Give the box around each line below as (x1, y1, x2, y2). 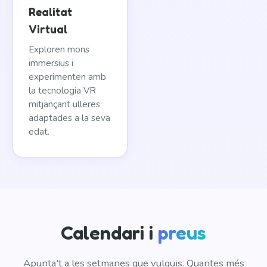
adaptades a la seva (29, 112, 110, 124)
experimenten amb (29, 71, 106, 83)
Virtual (29, 22, 67, 36)
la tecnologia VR (29, 85, 96, 97)
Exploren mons (29, 44, 89, 55)
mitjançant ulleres (29, 98, 100, 110)
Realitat (29, 5, 72, 19)
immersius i (29, 57, 73, 69)
